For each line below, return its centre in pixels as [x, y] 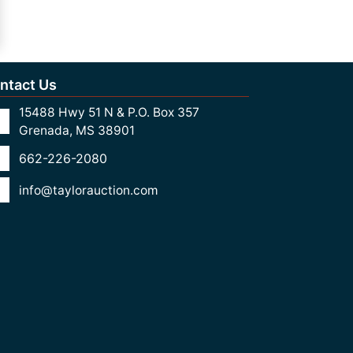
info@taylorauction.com [89, 190]
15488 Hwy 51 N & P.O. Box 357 [109, 112]
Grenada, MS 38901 [77, 130]
